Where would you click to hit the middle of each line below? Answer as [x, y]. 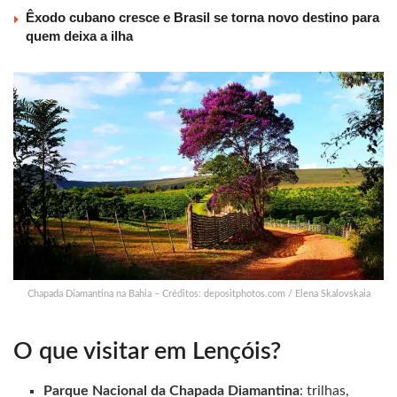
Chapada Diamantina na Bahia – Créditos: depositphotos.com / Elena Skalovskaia [198, 294]
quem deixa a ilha [79, 36]
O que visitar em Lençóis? [147, 351]
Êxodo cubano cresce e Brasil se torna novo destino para [202, 18]
